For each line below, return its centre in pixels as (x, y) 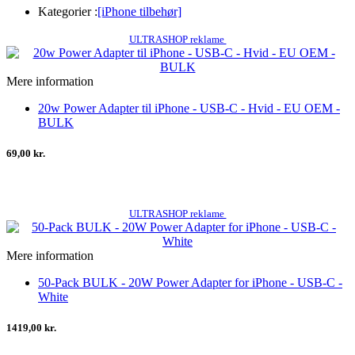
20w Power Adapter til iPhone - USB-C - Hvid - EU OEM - (189, 108)
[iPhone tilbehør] (139, 11)
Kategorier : (68, 11)
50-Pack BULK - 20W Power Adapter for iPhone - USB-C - (190, 283)
